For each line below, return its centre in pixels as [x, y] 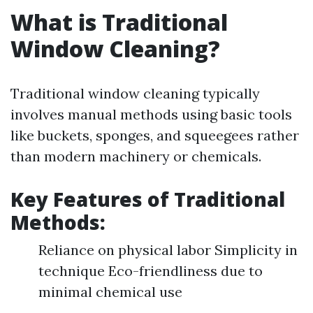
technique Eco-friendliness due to [151, 271]
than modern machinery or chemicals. [136, 156]
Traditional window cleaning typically [135, 93]
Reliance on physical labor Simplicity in [168, 250]
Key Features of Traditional [148, 199]
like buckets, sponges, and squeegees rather [155, 135]
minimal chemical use [110, 292]
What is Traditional [119, 22]
